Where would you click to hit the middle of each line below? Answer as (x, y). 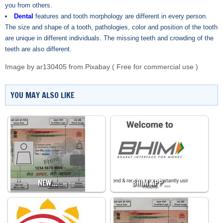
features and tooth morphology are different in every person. (120, 16)
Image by (21, 67)
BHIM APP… (151, 183)
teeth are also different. (38, 49)
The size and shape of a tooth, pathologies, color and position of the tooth (111, 27)
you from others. (29, 5)
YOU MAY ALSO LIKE (43, 95)
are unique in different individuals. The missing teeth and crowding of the (109, 38)
